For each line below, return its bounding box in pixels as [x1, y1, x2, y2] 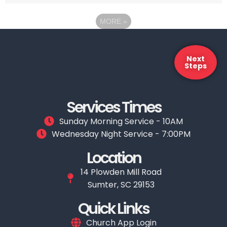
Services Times [66, 96, 161, 118]
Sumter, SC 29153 [88, 178, 155, 191]
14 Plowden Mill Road [81, 166, 162, 178]
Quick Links [78, 198, 149, 219]
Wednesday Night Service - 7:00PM [52, 128, 191, 140]
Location [86, 147, 141, 169]
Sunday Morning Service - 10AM [59, 115, 183, 127]
